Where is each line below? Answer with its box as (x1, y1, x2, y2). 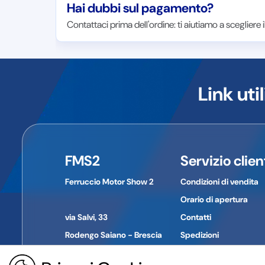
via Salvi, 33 (64, 211, 108, 222)
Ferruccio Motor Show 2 (64, 176, 154, 187)
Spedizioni (180, 229, 219, 240)
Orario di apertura (180, 193, 248, 205)
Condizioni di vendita (180, 176, 258, 187)
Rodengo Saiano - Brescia (64, 229, 162, 240)
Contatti (180, 211, 211, 222)
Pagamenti (180, 247, 221, 258)
